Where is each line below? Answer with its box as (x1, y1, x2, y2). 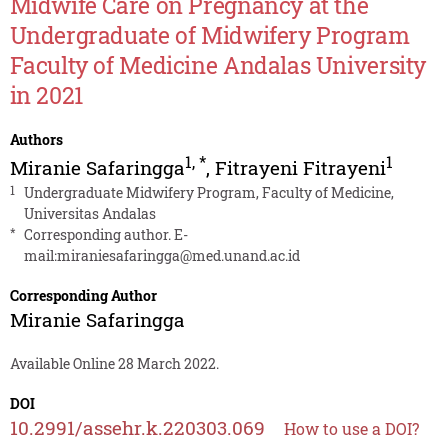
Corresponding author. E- (23, 225, 188, 245)
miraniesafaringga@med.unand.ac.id (56, 246, 300, 266)
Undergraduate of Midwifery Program (9, 20, 410, 51)
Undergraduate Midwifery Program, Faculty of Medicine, (23, 183, 394, 203)
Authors (9, 130, 63, 150)
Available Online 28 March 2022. (9, 354, 219, 374)
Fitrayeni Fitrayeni (214, 155, 386, 181)
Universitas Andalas (23, 204, 156, 224)
